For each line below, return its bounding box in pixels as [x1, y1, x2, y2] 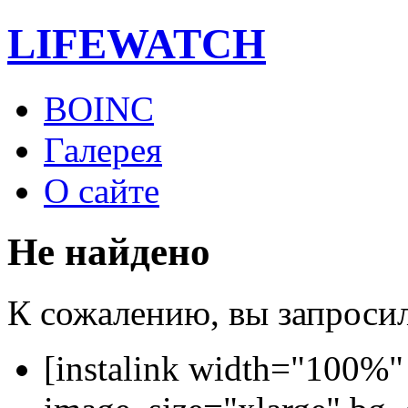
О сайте [44, 170, 159, 210]
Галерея [44, 129, 162, 169]
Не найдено [7, 229, 210, 273]
